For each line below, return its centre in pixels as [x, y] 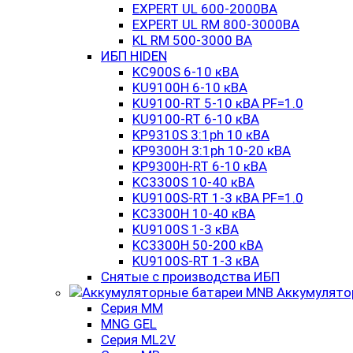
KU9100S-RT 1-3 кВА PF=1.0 [218, 198]
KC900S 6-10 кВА [186, 72]
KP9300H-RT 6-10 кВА [200, 166]
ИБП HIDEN [134, 56]
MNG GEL [129, 324]
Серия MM [132, 308]
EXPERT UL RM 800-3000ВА [216, 24]
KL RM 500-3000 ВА [192, 40]
